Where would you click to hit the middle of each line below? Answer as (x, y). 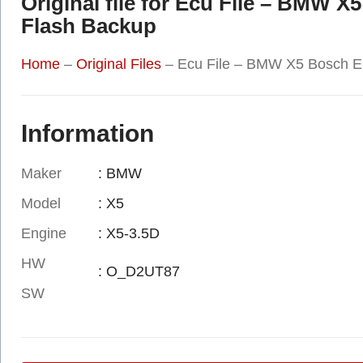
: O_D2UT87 (139, 271)
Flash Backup (89, 26)
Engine (44, 233)
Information (88, 133)
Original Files (119, 64)
